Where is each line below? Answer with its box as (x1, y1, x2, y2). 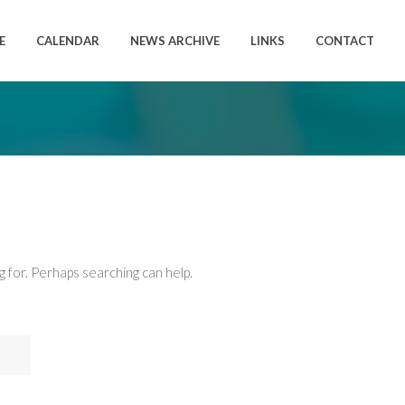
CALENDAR (36, 33, 99, 48)
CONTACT (316, 33, 374, 48)
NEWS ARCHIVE (130, 33, 220, 48)
